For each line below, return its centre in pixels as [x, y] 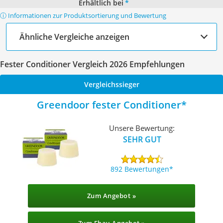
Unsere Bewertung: [142, 128]
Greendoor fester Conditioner [109, 105]
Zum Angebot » [111, 196]
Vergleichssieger [111, 84]
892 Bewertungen [140, 169]
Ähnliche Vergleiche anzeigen [74, 37]
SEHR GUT [142, 139]
